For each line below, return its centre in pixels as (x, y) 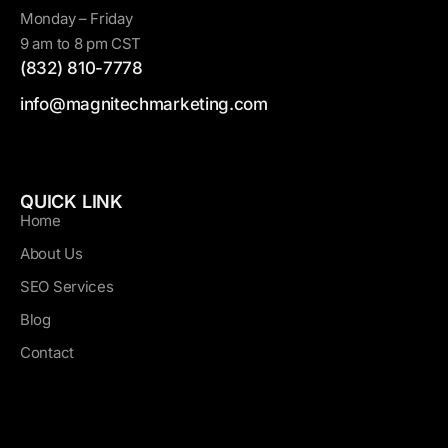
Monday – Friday (76, 19)
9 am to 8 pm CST (81, 44)
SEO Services (67, 287)
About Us (51, 254)
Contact (47, 353)
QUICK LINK (71, 202)
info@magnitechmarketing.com (144, 104)
